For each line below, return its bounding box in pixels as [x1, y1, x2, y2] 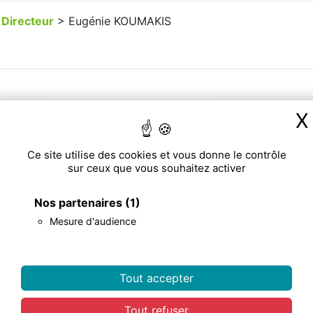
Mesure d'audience [50, 214, 136, 227]
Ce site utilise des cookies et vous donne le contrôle [27, 147, 286, 161]
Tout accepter [119, 270, 194, 285]
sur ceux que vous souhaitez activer [67, 161, 246, 175]
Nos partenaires [34, 195, 125, 210]
